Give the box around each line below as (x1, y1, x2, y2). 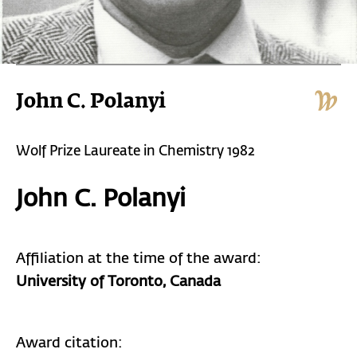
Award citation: (16, 336, 122, 351)
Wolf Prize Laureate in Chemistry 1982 (16, 145, 255, 159)
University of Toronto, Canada (16, 275, 221, 289)
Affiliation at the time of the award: (16, 252, 261, 266)
